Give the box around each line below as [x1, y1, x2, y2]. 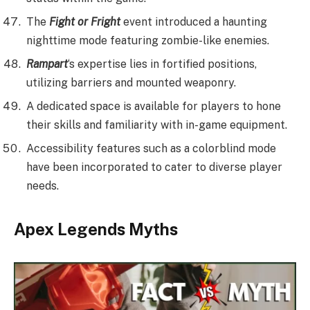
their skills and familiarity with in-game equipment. [26, 118, 287, 132]
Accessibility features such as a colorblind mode [26, 142, 276, 156]
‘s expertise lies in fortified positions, [68, 57, 257, 71]
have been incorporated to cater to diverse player [26, 161, 282, 174]
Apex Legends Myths [14, 219, 178, 239]
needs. [26, 179, 59, 193]
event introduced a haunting [120, 15, 267, 29]
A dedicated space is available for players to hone [26, 100, 281, 113]
